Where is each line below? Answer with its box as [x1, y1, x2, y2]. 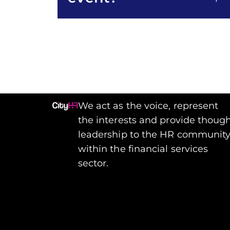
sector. [78, 157, 109, 169]
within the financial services [78, 143, 208, 155]
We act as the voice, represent [78, 100, 219, 111]
